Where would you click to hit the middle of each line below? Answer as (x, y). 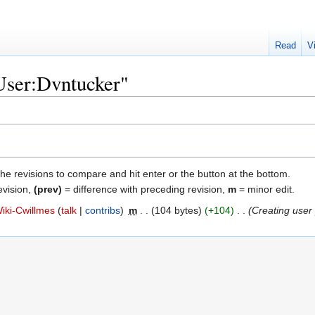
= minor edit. (265, 189)
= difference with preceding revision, (145, 189)
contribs (102, 210)
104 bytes (176, 210)
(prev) (48, 189)
